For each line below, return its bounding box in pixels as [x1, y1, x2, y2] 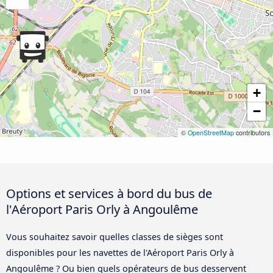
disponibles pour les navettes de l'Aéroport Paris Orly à [6, 247, 234, 259]
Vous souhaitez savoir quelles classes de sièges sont [6, 231, 223, 243]
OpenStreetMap [188, 128, 234, 138]
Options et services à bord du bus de [6, 185, 212, 202]
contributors [234, 128, 270, 138]
